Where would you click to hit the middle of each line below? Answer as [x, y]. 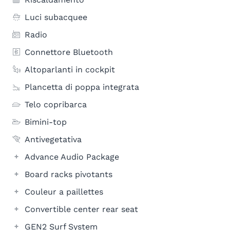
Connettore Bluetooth [69, 52]
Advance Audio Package [72, 157]
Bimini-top [46, 122]
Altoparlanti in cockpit [70, 70]
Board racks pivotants [69, 174]
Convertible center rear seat [81, 209]
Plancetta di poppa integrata [82, 87]
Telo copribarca [56, 104]
